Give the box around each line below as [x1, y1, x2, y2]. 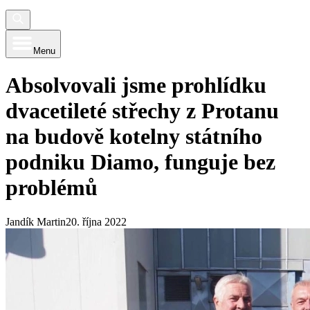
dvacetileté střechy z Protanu [6, 98, 279, 124]
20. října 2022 [66, 215, 127, 228]
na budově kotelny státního [6, 124, 262, 149]
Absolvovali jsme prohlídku [6, 73, 266, 98]
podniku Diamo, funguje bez [6, 149, 275, 175]
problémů [6, 175, 98, 201]
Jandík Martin [6, 215, 66, 228]
